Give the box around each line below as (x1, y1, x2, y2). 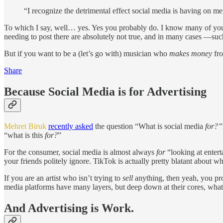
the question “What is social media (93, 121, 205, 130)
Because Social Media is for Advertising (4, 85, 207, 98)
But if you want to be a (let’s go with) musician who (4, 49, 169, 58)
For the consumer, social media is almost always (4, 147, 156, 156)
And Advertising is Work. (4, 201, 134, 215)
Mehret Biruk (4, 121, 46, 130)
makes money (169, 49, 212, 58)
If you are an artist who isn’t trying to (4, 173, 122, 182)
